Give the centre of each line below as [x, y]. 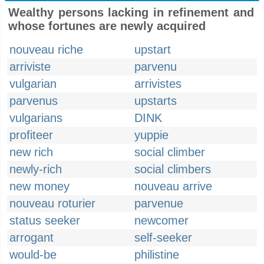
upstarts [156, 101]
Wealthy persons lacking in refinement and [131, 12]
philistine [157, 255]
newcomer [161, 220]
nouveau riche [46, 49]
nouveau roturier [52, 203]
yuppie [151, 135]
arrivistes [158, 84]
